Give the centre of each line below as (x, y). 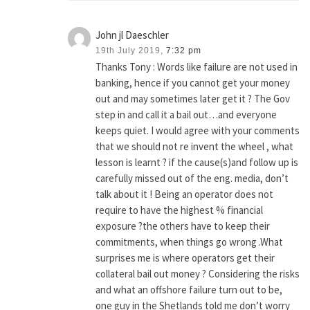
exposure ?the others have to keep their (182, 226)
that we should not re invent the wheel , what (194, 146)
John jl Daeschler (132, 35)
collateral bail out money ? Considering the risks (197, 273)
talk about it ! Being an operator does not (184, 194)
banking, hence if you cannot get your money (192, 82)
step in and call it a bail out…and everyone (186, 114)
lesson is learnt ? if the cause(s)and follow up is (197, 162)
